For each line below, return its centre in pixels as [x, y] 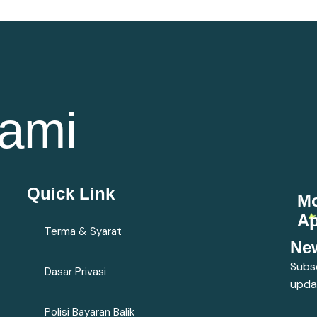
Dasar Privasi [75, 272]
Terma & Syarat [83, 231]
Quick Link [71, 194]
